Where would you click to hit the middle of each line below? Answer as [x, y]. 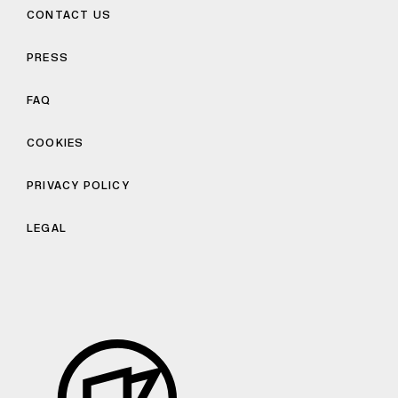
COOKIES [56, 143]
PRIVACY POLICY [78, 186]
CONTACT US [69, 15]
